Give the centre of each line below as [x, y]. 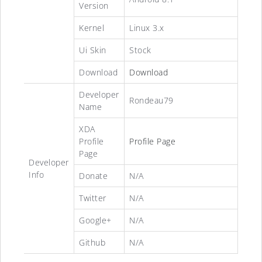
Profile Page [152, 141]
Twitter [93, 198]
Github [92, 242]
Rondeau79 [151, 100]
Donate [93, 175]
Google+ [95, 220]
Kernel [92, 27]
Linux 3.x [147, 27]
